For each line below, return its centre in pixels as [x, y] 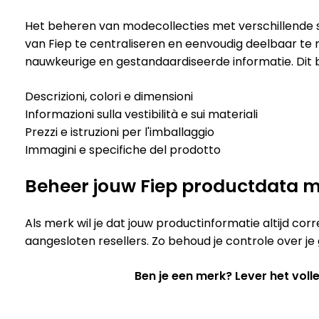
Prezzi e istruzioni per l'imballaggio [119, 132]
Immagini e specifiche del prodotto [122, 150]
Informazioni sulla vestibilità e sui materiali [141, 114]
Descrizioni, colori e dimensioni [109, 96]
